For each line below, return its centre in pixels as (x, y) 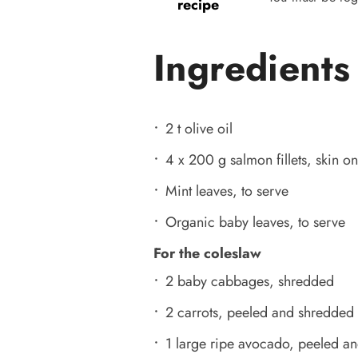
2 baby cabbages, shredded (250, 281)
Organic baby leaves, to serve (255, 222)
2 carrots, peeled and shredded (260, 312)
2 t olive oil (199, 128)
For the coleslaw (207, 253)
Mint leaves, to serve (227, 191)
